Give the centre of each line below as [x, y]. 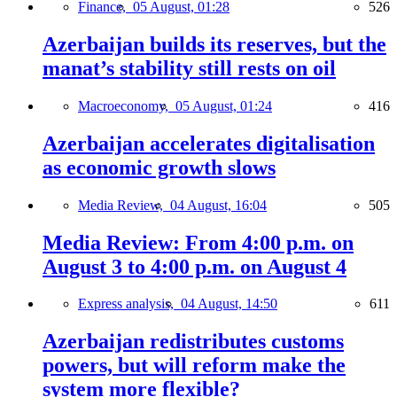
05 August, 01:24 [224, 105]
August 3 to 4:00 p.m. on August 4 [195, 266]
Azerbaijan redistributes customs [193, 342]
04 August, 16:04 [218, 205]
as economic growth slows [159, 167]
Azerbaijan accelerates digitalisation [209, 143]
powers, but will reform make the [194, 366]
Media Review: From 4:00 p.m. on [198, 242]
